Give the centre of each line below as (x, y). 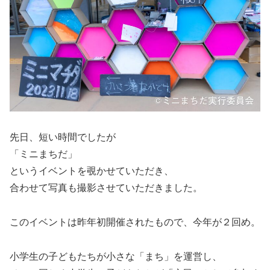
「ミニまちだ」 (43, 154)
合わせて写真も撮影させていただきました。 (106, 188)
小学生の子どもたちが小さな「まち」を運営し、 (116, 256)
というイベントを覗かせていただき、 (92, 171)
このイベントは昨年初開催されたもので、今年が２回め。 (135, 222)
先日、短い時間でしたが (63, 137)
